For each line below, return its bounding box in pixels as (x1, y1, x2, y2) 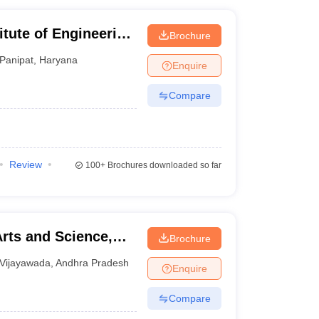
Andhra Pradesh (56, 256, 130, 268)
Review (9, 159, 42, 170)
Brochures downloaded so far (105, 160, 221, 170)
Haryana (39, 53, 78, 66)
